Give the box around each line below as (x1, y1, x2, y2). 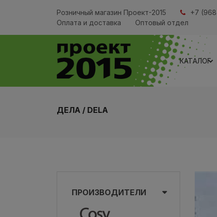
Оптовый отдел (135, 18, 188, 27)
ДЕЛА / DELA (57, 105, 108, 115)
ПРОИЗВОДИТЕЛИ (72, 187, 146, 197)
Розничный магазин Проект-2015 (57, 8, 166, 16)
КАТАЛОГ (180, 57, 212, 65)
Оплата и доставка (57, 18, 121, 27)
